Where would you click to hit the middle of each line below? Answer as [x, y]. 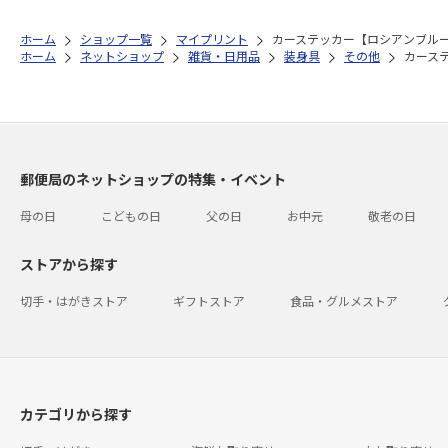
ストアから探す [69, 264]
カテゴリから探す [76, 414]
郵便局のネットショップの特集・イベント [153, 179]
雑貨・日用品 [224, 55]
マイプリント [212, 38]
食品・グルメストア [344, 300]
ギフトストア [209, 300]
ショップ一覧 [116, 38]
